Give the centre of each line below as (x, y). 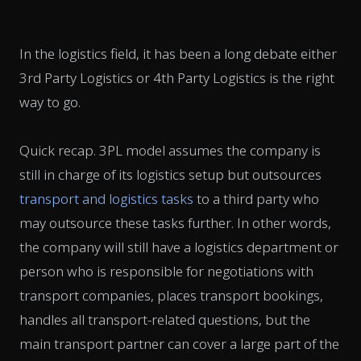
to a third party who (256, 198)
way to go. (50, 102)
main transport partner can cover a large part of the (179, 343)
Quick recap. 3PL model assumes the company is (170, 150)
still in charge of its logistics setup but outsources (170, 174)
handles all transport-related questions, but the (165, 319)
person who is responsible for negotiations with (166, 271)
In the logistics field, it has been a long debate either (178, 53)
